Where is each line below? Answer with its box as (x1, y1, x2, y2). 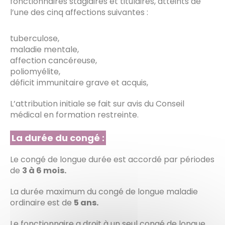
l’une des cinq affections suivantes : (10, 6, 148, 18)
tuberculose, (10, 32, 59, 44)
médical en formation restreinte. (10, 108, 139, 121)
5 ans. (74, 196, 98, 208)
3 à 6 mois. (22, 164, 66, 176)
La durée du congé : (12, 131, 104, 144)
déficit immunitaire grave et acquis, (10, 76, 148, 88)
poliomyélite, (10, 65, 60, 77)
